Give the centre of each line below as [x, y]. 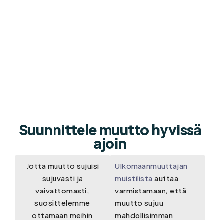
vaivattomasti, [62, 191]
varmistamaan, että [151, 191]
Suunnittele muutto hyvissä [110, 129]
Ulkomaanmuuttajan [151, 166]
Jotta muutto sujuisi [62, 166]
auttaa [165, 178]
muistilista [134, 178]
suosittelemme [62, 203]
